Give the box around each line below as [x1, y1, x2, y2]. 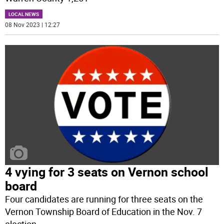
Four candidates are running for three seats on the [5, 193, 203, 205]
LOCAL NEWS [8, 10, 39, 18]
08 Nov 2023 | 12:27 [5, 20, 60, 29]
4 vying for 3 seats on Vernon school [5, 163, 209, 180]
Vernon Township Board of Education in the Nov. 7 [5, 205, 202, 218]
